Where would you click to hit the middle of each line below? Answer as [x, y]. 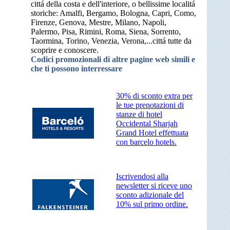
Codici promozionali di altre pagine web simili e [113, 60]
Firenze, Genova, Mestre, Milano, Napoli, [99, 23]
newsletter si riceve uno [154, 186]
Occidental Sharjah [147, 124]
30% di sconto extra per [154, 96]
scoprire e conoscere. [65, 50]
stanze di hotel [139, 114]
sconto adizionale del [150, 195]
